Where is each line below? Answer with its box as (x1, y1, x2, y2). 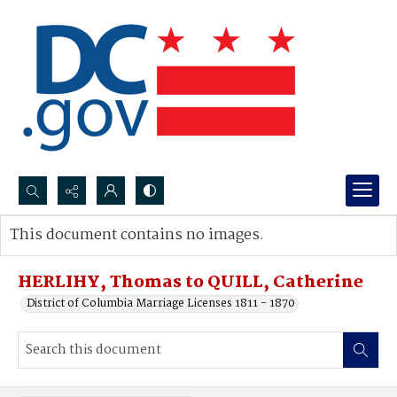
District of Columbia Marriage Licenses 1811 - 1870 (27, 294, 295, 313)
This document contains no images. (10, 223, 264, 247)
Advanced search (27, 244, 119, 262)
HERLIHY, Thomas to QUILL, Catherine (18, 269, 363, 296)
